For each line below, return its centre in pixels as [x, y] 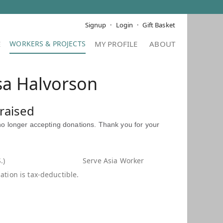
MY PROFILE [116, 44]
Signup [96, 25]
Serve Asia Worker [113, 161]
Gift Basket [159, 25]
